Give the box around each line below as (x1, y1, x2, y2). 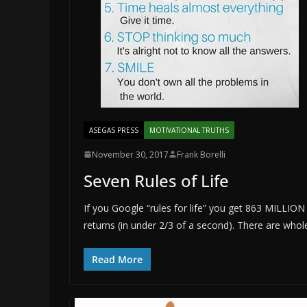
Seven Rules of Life (84, 169, 229, 192)
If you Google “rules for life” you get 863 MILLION (84, 201, 305, 214)
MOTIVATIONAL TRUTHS (149, 125, 229, 135)
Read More (92, 252, 143, 266)
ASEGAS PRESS (89, 125, 138, 135)
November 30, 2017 (92, 148, 169, 160)
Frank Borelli (177, 148, 225, 160)
